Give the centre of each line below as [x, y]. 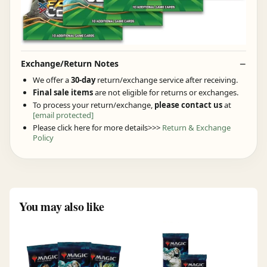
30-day [84, 80]
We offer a [52, 80]
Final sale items [63, 93]
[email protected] [63, 115]
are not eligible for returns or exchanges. [166, 93]
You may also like [62, 207]
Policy [43, 138]
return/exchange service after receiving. [167, 80]
